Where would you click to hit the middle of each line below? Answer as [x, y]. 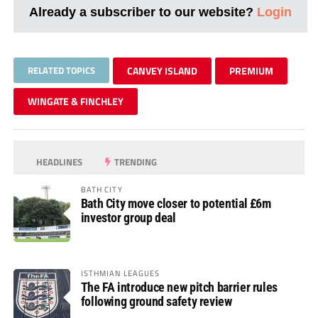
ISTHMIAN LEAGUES [120, 273]
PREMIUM [251, 70]
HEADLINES [59, 161]
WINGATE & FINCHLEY [75, 101]
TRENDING [135, 161]
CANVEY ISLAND [162, 70]
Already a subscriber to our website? [143, 11]
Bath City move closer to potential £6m [176, 203]
